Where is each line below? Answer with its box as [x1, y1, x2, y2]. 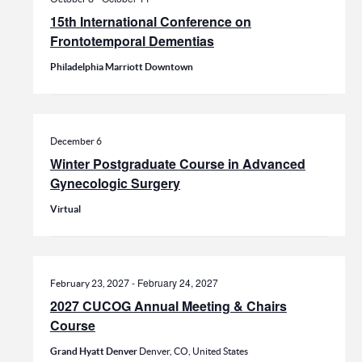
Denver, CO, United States [138, 346, 248, 357]
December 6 [49, 136, 102, 147]
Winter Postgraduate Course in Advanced [49, 154, 305, 174]
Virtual [49, 204, 81, 215]
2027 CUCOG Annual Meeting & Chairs [49, 297, 287, 316]
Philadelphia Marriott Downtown [49, 61, 193, 73]
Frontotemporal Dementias [49, 32, 214, 51]
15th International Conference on [49, 12, 251, 32]
